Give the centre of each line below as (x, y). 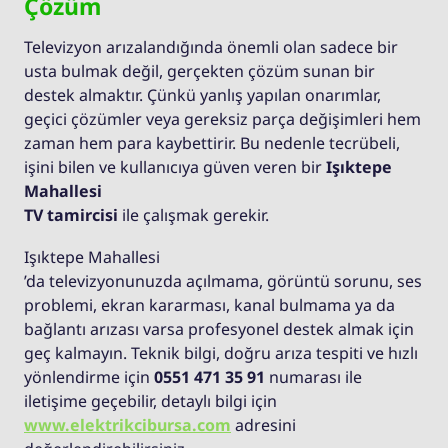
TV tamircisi (71, 215)
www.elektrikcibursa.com (127, 425)
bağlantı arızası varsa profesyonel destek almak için (219, 329)
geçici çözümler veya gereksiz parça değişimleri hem (222, 119)
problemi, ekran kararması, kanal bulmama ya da (209, 305)
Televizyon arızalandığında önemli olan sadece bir (211, 47)
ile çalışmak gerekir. (193, 215)
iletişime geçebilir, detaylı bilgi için (150, 401)
